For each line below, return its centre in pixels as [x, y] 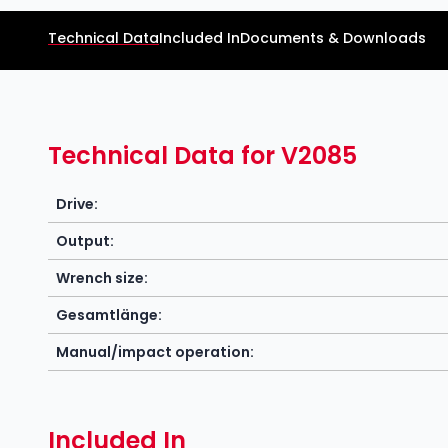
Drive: [77, 203]
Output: [85, 240]
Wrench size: [102, 277]
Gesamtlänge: [109, 314]
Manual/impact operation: [155, 351]
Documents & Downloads [333, 38]
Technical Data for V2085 [202, 155]
